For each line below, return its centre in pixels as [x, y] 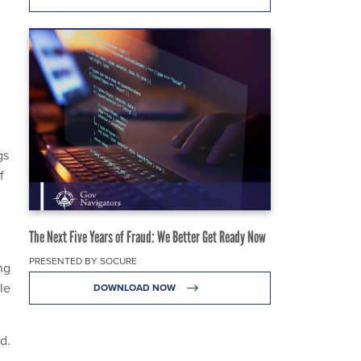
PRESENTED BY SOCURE [83, 261]
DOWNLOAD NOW [135, 287]
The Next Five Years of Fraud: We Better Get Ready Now [147, 237]
